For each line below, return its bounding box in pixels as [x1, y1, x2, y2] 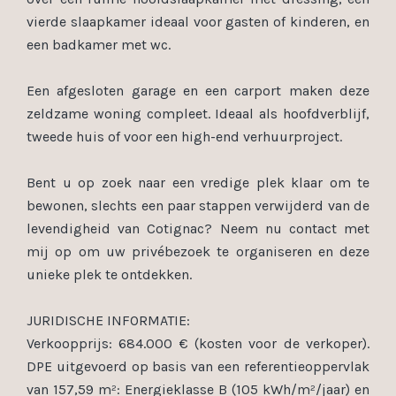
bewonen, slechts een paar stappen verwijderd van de [27, 197, 369, 214]
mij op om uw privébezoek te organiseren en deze [27, 243, 369, 260]
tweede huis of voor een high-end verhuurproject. [27, 128, 342, 145]
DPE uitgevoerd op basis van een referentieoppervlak [27, 358, 369, 375]
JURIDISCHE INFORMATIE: [27, 312, 190, 329]
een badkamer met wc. [27, 36, 171, 53]
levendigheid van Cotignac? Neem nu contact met [27, 220, 369, 237]
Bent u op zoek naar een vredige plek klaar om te [27, 174, 369, 191]
